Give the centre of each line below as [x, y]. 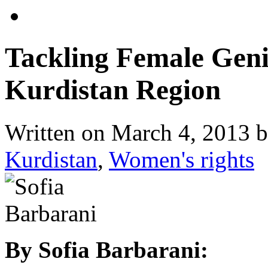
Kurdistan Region [113, 90]
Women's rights [182, 159]
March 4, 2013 [181, 132]
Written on [58, 132]
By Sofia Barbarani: [106, 249]
